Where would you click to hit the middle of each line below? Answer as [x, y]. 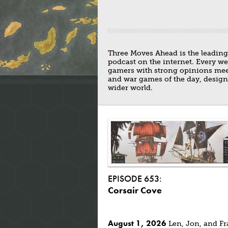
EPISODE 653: [135, 178]
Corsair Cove [135, 190]
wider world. [130, 88]
